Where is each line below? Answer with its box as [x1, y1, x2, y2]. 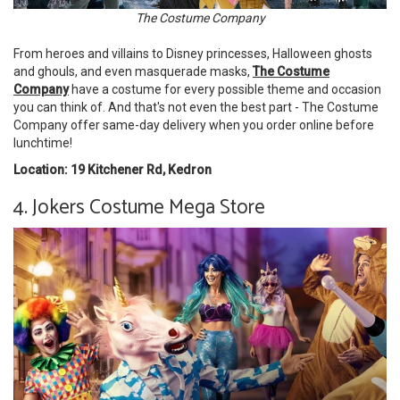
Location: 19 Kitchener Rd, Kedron [13, 162, 212, 178]
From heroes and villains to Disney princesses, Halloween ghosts [13, 46, 372, 62]
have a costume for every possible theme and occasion [69, 82, 381, 97]
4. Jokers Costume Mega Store [13, 191, 265, 225]
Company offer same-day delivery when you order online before [13, 118, 374, 133]
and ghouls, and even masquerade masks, [13, 64, 253, 79]
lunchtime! [13, 136, 72, 151]
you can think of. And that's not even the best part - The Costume [13, 100, 379, 115]
